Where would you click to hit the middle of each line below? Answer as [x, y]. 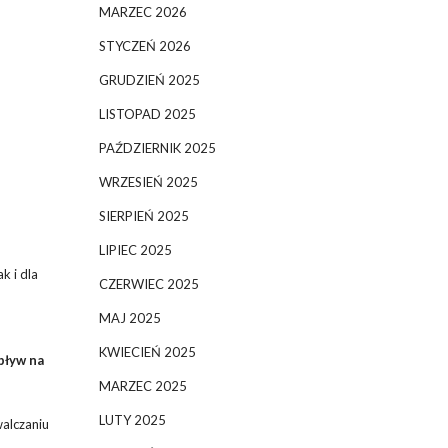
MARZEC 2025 [142, 386]
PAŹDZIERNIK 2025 [157, 148]
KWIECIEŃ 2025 [147, 352]
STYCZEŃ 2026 [144, 46]
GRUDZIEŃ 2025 [149, 80]
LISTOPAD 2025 [147, 114]
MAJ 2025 [129, 318]
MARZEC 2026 [142, 12]
